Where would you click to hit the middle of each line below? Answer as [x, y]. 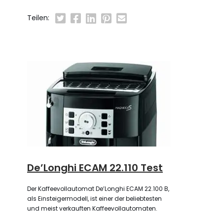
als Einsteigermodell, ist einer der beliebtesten [94, 199]
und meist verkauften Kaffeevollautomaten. [92, 209]
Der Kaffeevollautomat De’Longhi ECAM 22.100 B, [98, 189]
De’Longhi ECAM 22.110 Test [95, 168]
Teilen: [38, 18]
